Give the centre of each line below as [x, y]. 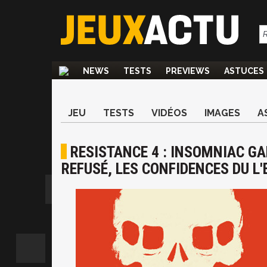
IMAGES [222, 113]
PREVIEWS [188, 71]
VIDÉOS [169, 113]
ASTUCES [244, 71]
